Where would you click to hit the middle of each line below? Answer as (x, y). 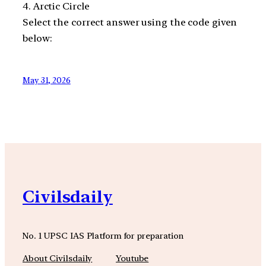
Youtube (132, 259)
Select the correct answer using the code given (130, 22)
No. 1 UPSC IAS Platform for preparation (103, 235)
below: (37, 38)
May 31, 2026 (47, 80)
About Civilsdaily (58, 259)
